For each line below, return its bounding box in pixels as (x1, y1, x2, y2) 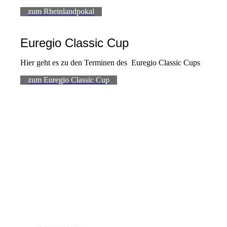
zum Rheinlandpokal (28, 7, 94, 16)
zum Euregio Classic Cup (28, 75, 109, 84)
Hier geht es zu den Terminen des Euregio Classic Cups (20, 58, 200, 67)
